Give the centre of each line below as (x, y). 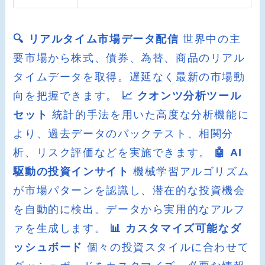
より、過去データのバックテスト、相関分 (124, 133)
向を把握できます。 (67, 96)
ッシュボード (48, 247)
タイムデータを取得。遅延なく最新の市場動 (129, 77)
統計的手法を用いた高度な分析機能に (149, 114)
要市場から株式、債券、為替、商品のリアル (129, 58)
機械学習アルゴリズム (189, 171)
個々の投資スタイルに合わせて (166, 247)
